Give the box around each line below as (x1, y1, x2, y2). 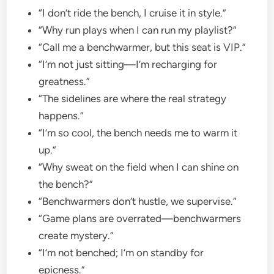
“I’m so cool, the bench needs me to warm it (39, 126, 238, 139)
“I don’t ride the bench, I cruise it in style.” (39, 6, 229, 19)
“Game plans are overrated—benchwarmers (39, 212, 242, 224)
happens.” (39, 109, 87, 122)
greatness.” (39, 75, 93, 87)
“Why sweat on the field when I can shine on (39, 160, 239, 173)
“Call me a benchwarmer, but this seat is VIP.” (39, 40, 249, 53)
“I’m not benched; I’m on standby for (39, 246, 204, 259)
